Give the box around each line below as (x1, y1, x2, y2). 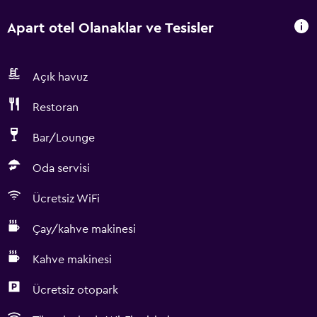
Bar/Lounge (33, 132, 95, 144)
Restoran (33, 102, 79, 113)
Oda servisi (33, 163, 90, 174)
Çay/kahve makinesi (33, 224, 136, 235)
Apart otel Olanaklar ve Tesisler (7, 21, 214, 35)
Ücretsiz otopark (33, 284, 118, 296)
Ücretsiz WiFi (33, 193, 100, 204)
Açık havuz (33, 71, 88, 83)
